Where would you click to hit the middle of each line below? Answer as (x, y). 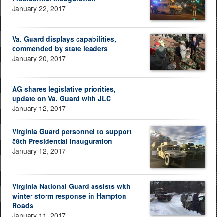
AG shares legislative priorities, (64, 88)
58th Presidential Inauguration (62, 141)
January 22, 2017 (39, 8)
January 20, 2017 (39, 58)
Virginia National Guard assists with (71, 186)
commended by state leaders (60, 48)
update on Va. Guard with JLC (62, 98)
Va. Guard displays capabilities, (64, 39)
